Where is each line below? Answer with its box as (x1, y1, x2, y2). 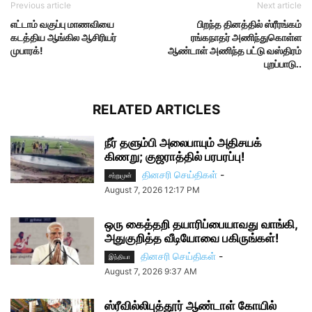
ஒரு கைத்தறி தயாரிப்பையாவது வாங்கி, (104, 217, 297, 232)
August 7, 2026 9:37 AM (104, 266, 197, 277)
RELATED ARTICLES (92, 102, 220, 118)
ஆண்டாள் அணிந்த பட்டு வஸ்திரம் (168, 45, 302, 57)
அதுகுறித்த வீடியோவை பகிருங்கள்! (104, 231, 279, 246)
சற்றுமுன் (109, 171, 132, 180)
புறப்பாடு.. (264, 58, 302, 70)
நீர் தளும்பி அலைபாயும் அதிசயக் (104, 136, 262, 150)
